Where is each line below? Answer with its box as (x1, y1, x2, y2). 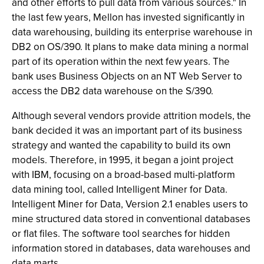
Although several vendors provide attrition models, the (12, 108, 251, 123)
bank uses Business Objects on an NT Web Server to (12, 69, 242, 83)
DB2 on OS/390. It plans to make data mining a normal (12, 39, 249, 54)
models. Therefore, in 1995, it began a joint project (12, 153, 233, 167)
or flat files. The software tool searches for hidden (12, 226, 230, 240)
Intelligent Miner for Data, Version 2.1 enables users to (12, 197, 248, 211)
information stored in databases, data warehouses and (12, 241, 250, 255)
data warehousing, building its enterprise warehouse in (12, 25, 252, 39)
